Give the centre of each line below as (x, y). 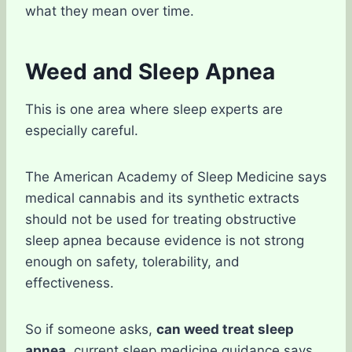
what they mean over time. (110, 11)
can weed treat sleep (225, 329)
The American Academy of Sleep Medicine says (176, 177)
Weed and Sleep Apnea (150, 71)
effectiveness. (70, 283)
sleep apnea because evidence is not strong (165, 240)
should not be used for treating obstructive (161, 219)
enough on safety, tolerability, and (132, 262)
